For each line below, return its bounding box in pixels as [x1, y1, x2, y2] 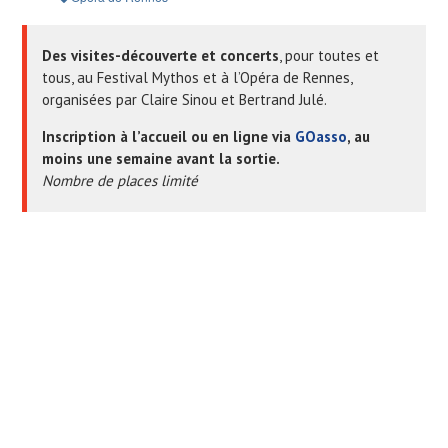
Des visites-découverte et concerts [41, 45, 279, 65]
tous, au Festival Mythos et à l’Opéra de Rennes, [41, 67, 352, 87]
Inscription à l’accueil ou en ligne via [41, 126, 295, 146]
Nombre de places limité [41, 170, 198, 190]
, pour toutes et [278, 45, 379, 65]
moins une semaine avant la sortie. [41, 148, 280, 168]
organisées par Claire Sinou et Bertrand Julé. [41, 89, 327, 109]
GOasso [294, 126, 347, 146]
